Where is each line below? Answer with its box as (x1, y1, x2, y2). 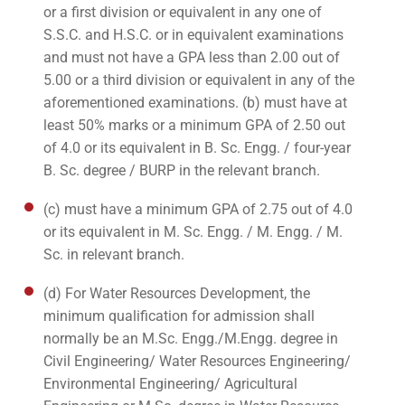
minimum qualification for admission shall (43, 307, 315, 325)
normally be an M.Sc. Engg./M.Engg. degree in (43, 330, 338, 348)
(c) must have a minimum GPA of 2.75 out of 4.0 (43, 201, 353, 219)
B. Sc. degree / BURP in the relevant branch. (43, 162, 320, 180)
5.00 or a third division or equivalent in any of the (43, 71, 354, 89)
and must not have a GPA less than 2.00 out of (43, 49, 340, 67)
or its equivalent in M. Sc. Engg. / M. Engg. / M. (43, 223, 343, 241)
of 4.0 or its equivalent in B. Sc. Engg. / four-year (43, 139, 351, 157)
